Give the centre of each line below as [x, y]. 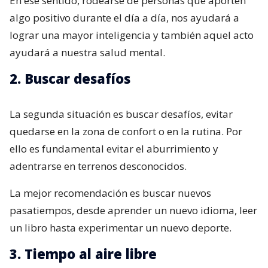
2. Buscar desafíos [70, 78]
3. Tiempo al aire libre [83, 253]
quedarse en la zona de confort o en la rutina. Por [126, 131]
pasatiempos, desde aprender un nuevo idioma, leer [133, 210]
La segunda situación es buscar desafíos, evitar [121, 114]
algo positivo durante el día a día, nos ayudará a [124, 17]
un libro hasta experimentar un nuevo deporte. [121, 227]
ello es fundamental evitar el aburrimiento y [114, 148]
